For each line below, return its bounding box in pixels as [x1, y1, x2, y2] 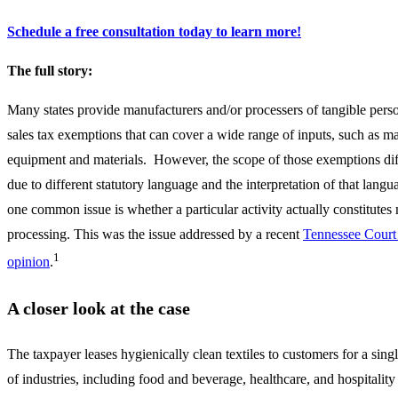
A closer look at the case [7, 298, 190, 318]
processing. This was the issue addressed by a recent [7, 227, 303, 243]
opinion [7, 254, 50, 270]
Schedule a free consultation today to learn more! [7, 24, 301, 40]
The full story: [7, 63, 92, 79]
